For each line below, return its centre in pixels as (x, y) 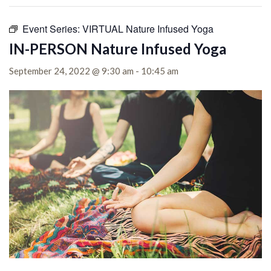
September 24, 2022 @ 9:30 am (71, 71)
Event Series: (52, 29)
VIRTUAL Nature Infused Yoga (148, 29)
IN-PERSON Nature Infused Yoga (118, 49)
